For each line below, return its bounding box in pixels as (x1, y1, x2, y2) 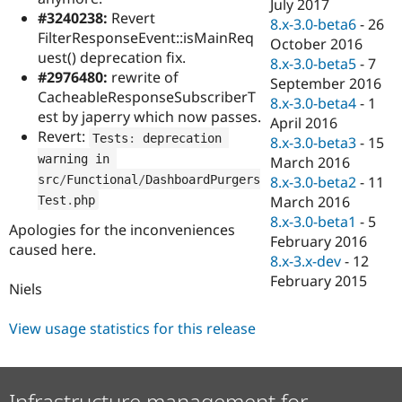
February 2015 (270, 271, 368, 292)
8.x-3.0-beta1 (270, 212, 357, 232)
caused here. (9, 239, 96, 259)
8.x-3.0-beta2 (270, 172, 357, 193)
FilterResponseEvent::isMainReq (38, 28, 254, 48)
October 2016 (270, 34, 363, 55)
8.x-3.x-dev (270, 251, 342, 272)
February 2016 (270, 232, 368, 252)
